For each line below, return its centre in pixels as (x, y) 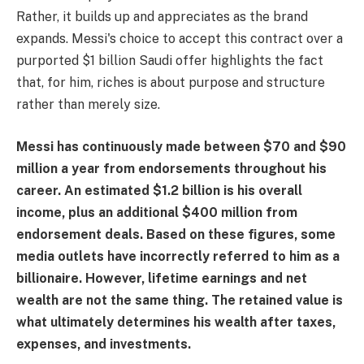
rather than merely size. (88, 105)
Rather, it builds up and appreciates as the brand (162, 17)
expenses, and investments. (104, 344)
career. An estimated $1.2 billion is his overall (159, 190)
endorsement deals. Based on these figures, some (176, 234)
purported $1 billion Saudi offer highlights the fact (170, 61)
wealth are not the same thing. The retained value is (180, 300)
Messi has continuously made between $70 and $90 (181, 146)
